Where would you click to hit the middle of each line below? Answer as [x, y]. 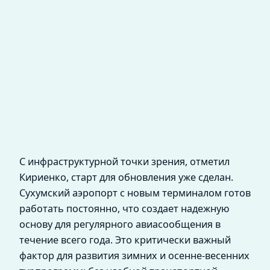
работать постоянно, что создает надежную [124, 208]
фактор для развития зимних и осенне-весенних [134, 255]
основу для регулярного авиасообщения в [120, 224]
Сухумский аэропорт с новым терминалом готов [135, 193]
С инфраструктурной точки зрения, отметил [124, 161]
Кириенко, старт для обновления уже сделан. [126, 177]
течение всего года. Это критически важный [125, 240]
